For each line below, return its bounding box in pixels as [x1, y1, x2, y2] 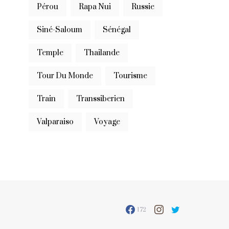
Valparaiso [41, 117, 74, 127]
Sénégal [108, 25, 131, 35]
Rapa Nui [84, 2, 111, 12]
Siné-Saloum [42, 25, 82, 35]
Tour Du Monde [42, 71, 93, 81]
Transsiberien [81, 94, 125, 104]
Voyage [99, 117, 120, 127]
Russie [136, 2, 154, 12]
